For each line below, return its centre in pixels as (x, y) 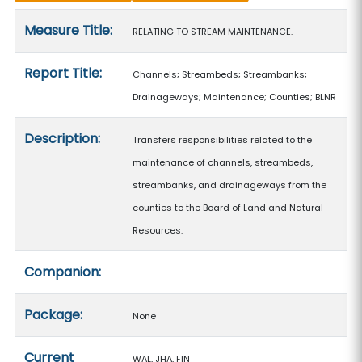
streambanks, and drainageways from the (230, 185)
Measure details (64, 19)
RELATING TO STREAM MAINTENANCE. (213, 32)
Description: (63, 139)
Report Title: (63, 73)
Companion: (63, 272)
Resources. (158, 230)
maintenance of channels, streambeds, (223, 162)
